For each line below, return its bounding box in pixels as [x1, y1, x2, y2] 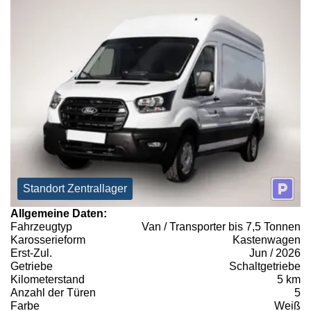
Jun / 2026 [249, 246, 301, 259]
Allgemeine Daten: [10, 207, 107, 219]
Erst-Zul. [10, 246, 52, 259]
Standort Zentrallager [23, 182, 127, 194]
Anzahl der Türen [10, 286, 96, 299]
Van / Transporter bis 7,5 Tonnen [142, 220, 301, 233]
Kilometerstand [10, 273, 85, 285]
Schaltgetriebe [229, 260, 301, 272]
